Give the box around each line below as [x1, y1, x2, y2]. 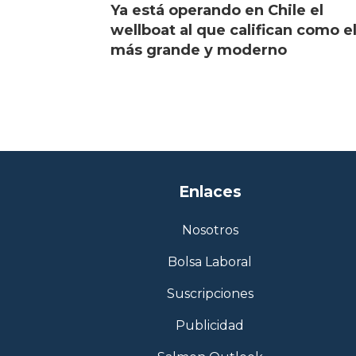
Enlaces [178, 181, 242, 201]
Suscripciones [166, 286, 253, 302]
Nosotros [181, 222, 238, 238]
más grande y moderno [110, 41, 288, 59]
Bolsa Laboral [168, 254, 252, 270]
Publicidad [176, 318, 244, 334]
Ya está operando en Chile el [110, 2, 324, 19]
